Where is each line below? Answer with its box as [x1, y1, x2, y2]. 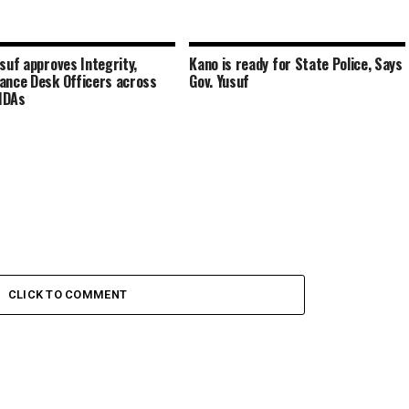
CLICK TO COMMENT [7, 287, 128, 301]
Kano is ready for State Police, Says [189, 52, 403, 75]
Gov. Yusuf [189, 69, 250, 92]
